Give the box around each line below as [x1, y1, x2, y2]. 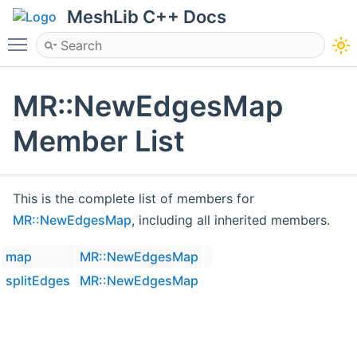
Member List [13, 124, 185, 159]
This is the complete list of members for [13, 190, 254, 207]
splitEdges [6, 273, 70, 289]
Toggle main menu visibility [35, 29, 199, 45]
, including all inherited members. [131, 212, 330, 229]
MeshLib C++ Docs [67, 6, 226, 27]
